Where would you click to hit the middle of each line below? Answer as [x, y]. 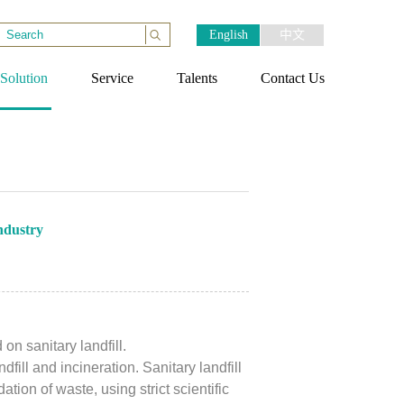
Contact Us [293, 78]
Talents [197, 78]
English [228, 35]
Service [112, 78]
